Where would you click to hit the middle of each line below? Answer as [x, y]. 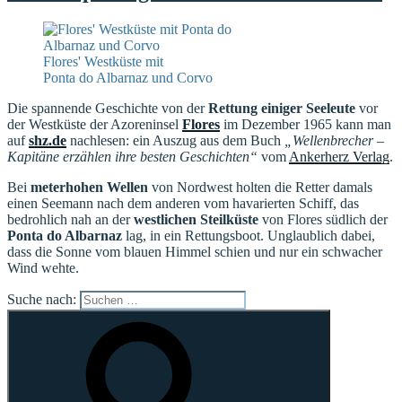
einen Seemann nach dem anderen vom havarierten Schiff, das [183, 203]
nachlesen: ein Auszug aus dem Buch [175, 140]
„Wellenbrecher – [334, 140]
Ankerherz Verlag [339, 156]
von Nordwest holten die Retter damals [260, 187]
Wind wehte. [43, 267]
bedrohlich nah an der [70, 219]
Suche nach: [42, 299]
